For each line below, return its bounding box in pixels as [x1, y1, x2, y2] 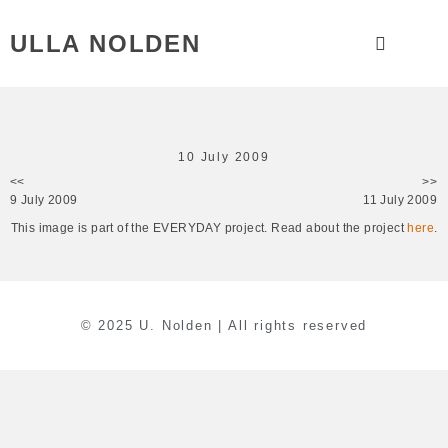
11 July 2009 [363, 193, 437, 207]
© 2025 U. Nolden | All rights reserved [80, 318, 368, 334]
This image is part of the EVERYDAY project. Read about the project [10, 221, 408, 235]
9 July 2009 [10, 193, 78, 207]
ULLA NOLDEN [10, 29, 201, 57]
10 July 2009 [178, 150, 270, 164]
